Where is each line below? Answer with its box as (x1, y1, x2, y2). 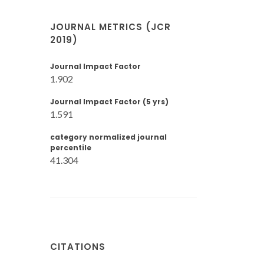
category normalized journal (50, 132, 167, 142)
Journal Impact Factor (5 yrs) (50, 97, 169, 107)
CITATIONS (50, 240, 105, 253)
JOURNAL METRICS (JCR (50, 21, 171, 33)
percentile (50, 143, 91, 153)
